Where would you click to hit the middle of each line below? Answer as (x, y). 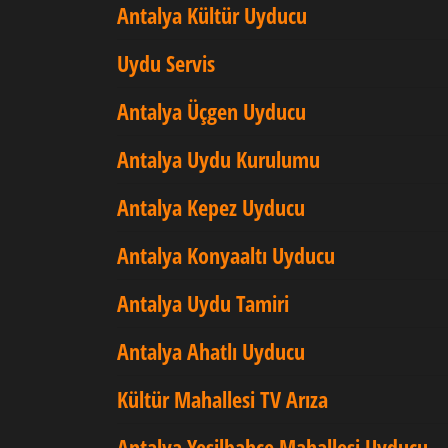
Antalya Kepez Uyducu (211, 207)
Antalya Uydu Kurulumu (218, 159)
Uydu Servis (166, 63)
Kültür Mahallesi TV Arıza (222, 399)
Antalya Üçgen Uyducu (211, 111)
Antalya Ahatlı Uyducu (211, 351)
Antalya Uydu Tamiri (203, 303)
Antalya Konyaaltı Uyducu (226, 255)
